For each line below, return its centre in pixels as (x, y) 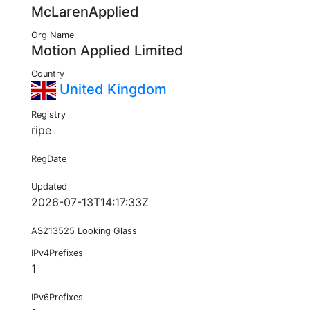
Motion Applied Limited (107, 51)
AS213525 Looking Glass (84, 231)
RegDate (49, 159)
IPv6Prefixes (57, 298)
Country (48, 74)
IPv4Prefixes (57, 253)
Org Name (53, 35)
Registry (48, 115)
